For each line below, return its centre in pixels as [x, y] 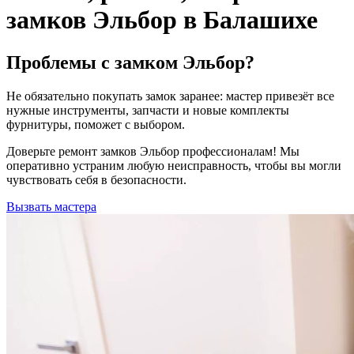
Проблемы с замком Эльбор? [130, 62]
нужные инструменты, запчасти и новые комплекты [148, 110]
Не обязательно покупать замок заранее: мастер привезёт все [170, 96]
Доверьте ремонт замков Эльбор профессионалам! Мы [153, 151]
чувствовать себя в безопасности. [96, 179]
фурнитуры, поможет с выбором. [96, 124]
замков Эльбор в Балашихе [162, 20]
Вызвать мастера [51, 206]
